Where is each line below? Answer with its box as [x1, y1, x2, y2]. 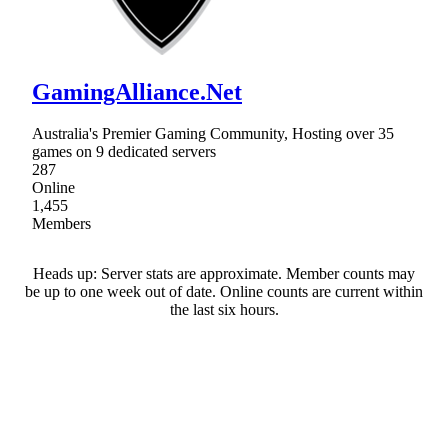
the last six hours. [169, 301, 279, 319]
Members [32, 215, 91, 233]
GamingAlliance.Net [32, 78, 242, 105]
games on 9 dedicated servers [32, 143, 216, 161]
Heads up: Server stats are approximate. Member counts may [33, 265, 415, 283]
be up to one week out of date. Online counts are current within [25, 283, 423, 301]
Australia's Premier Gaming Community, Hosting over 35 [32, 125, 394, 143]
